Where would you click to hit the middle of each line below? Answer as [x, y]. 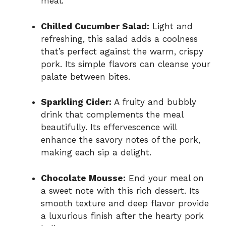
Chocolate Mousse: [83, 178]
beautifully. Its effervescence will [109, 127]
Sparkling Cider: [76, 102]
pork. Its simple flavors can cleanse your [126, 64]
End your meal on [165, 178]
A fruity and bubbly [154, 102]
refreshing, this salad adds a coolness [119, 39]
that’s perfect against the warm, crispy [122, 51]
